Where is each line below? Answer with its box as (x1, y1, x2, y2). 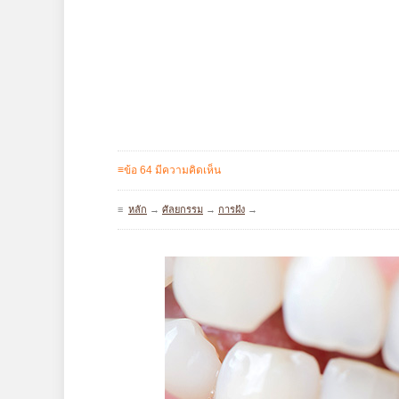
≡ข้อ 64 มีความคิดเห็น (118, 164, 221, 176)
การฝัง (218, 204, 245, 215)
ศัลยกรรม (162, 204, 203, 215)
